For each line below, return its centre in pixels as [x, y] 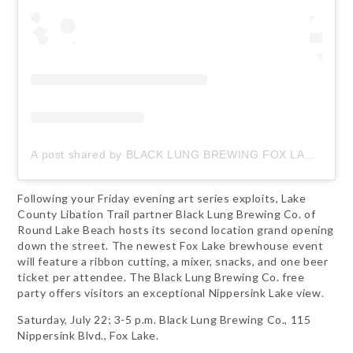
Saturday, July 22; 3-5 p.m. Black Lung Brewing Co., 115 [164, 319]
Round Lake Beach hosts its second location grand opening [176, 229]
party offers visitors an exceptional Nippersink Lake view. [171, 292]
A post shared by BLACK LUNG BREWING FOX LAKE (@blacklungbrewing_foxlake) [310, 154]
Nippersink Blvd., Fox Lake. [88, 335]
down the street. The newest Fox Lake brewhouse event [171, 245]
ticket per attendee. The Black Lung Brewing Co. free [161, 277]
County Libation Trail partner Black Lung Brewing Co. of [167, 214]
